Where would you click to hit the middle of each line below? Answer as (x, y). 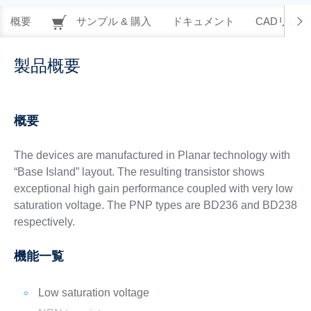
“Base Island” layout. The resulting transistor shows (139, 172)
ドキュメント (203, 21)
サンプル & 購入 (112, 21)
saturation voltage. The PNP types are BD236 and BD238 (155, 205)
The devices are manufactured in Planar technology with (152, 155)
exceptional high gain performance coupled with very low (153, 188)
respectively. (44, 222)
